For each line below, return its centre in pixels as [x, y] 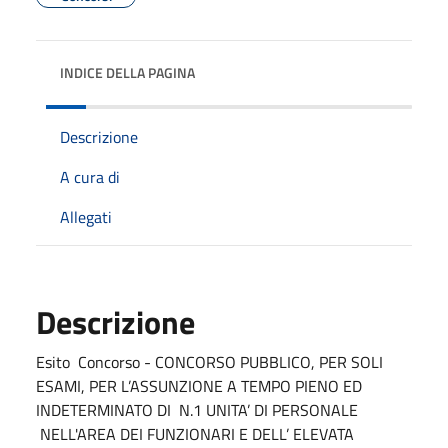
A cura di [90, 176]
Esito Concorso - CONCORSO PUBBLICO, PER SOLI [209, 361]
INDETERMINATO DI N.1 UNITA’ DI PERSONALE [197, 409]
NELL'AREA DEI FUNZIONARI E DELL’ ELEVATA [195, 433]
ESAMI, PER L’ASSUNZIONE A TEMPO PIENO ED [199, 385]
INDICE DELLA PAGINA [127, 72]
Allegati [86, 216]
